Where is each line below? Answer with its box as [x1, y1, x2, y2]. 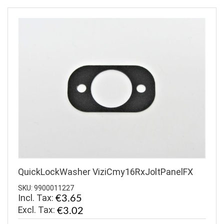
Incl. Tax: [18, 192, 55, 203]
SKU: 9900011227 [18, 183, 74, 192]
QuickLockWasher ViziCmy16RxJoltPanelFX [18, 166, 193, 177]
